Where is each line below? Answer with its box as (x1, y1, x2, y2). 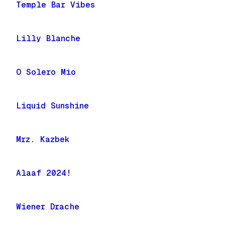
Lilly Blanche (16, 34, 80, 43)
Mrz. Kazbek (16, 135, 69, 144)
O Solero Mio (16, 67, 76, 77)
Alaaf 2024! (16, 168, 71, 178)
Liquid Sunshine (16, 101, 89, 110)
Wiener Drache (16, 202, 79, 211)
